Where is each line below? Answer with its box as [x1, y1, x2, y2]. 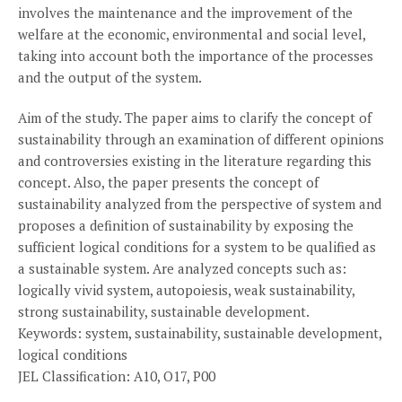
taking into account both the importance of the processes [18, 47, 373, 65]
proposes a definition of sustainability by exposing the [18, 216, 354, 234]
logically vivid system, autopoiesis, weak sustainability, [18, 281, 354, 299]
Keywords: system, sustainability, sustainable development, [18, 324, 381, 342]
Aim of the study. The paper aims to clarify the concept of [18, 109, 371, 127]
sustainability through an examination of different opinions [18, 130, 384, 148]
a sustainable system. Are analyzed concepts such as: [18, 259, 346, 277]
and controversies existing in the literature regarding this [18, 152, 371, 170]
